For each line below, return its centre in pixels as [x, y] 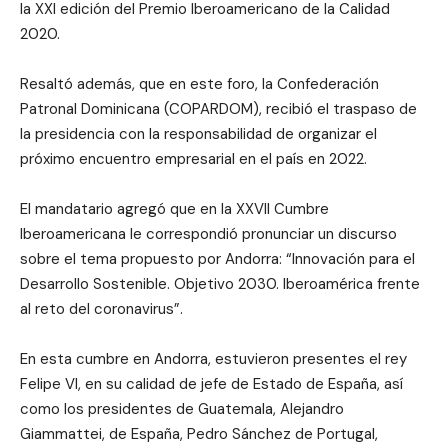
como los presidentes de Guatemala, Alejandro [182, 408]
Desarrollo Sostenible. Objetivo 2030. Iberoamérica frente [220, 283]
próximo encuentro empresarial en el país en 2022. [193, 158]
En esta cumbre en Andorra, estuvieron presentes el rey [213, 358]
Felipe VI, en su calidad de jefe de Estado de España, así [211, 383]
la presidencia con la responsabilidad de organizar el [198, 133]
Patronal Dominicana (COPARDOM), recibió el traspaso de [218, 108]
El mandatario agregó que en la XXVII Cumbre [174, 208]
